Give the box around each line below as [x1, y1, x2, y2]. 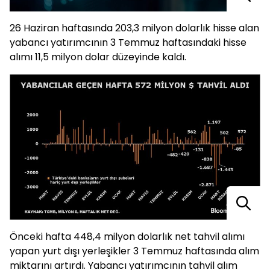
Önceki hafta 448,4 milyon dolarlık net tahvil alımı [10, 229, 245, 243]
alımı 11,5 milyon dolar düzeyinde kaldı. [10, 49, 186, 64]
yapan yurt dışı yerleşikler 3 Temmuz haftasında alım [10, 243, 259, 258]
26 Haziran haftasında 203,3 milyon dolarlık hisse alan [10, 20, 259, 35]
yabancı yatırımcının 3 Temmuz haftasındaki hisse [10, 35, 246, 49]
